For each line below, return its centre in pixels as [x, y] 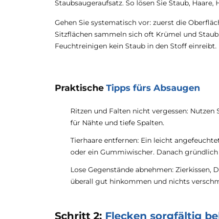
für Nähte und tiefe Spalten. [117, 123]
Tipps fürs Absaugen [153, 88]
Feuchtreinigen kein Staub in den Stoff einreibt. [136, 46]
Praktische [80, 88]
